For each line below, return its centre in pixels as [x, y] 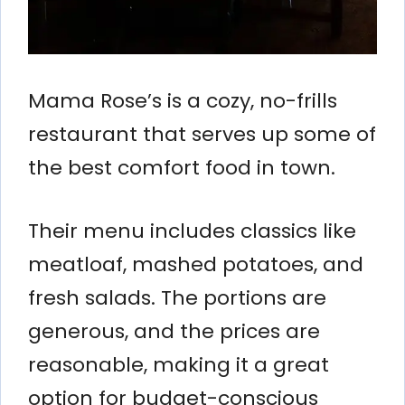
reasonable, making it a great [179, 364]
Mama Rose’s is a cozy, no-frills [183, 100]
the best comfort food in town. [182, 167]
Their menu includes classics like [192, 231]
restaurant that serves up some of [202, 134]
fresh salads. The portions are [177, 297]
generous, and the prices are [174, 331]
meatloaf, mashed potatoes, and [196, 264]
